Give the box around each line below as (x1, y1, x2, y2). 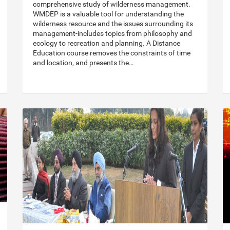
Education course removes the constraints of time (33, 49, 190, 57)
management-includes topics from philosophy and (33, 29, 192, 38)
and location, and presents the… (33, 59, 133, 67)
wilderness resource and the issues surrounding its (33, 20, 193, 28)
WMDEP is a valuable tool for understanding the (33, 10, 184, 18)
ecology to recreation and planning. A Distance (33, 39, 180, 48)
